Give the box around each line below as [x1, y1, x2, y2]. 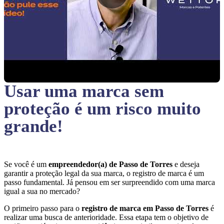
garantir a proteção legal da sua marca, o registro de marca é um [4, 169, 204, 177]
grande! [4, 116, 63, 136]
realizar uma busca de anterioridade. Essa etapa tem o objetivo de [4, 213, 208, 221]
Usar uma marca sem [4, 81, 164, 101]
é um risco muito [74, 99, 201, 118]
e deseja [174, 160, 199, 168]
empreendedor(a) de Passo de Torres [48, 160, 174, 168]
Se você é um [4, 160, 48, 168]
